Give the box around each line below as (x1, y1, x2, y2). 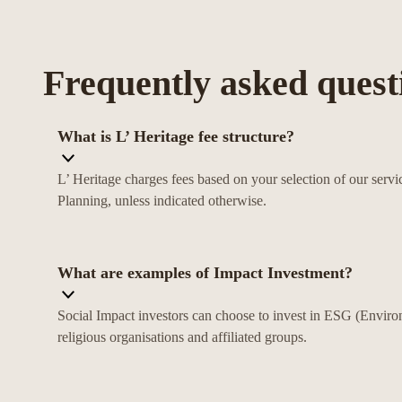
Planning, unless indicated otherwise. (57, 193, 267, 209)
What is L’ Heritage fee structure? (57, 127, 294, 146)
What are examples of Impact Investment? (57, 264, 353, 283)
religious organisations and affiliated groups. (57, 329, 307, 345)
